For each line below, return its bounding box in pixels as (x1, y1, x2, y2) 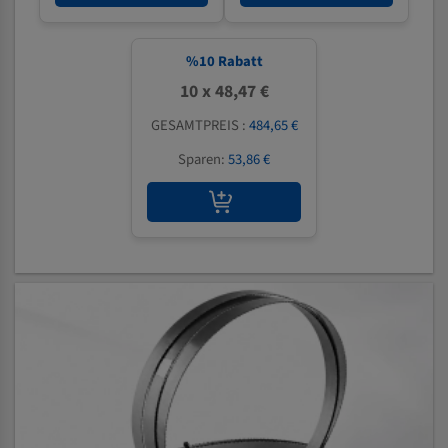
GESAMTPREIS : (150, 115, 249, 136)
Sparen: (178, 149, 228, 170)
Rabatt (214, 51, 263, 72)
